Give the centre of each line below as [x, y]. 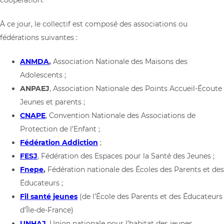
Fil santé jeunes [49, 196]
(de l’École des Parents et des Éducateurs [151, 196]
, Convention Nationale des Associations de [120, 115]
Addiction [80, 142]
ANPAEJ [35, 88]
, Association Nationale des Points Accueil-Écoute [136, 88]
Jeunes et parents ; [52, 102]
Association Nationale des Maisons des [119, 61]
